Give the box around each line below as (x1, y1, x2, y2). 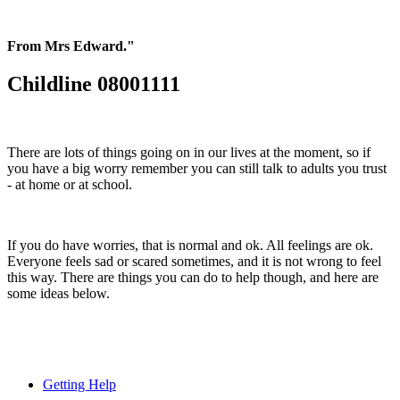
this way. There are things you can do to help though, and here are (7, 269, 379, 285)
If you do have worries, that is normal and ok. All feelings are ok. (7, 237, 373, 253)
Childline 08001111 (7, 71, 180, 96)
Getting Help (43, 376, 116, 392)
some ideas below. (7, 285, 113, 301)
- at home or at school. (7, 176, 136, 192)
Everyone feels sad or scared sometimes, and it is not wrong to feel (7, 253, 381, 269)
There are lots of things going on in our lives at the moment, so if (7, 144, 371, 160)
